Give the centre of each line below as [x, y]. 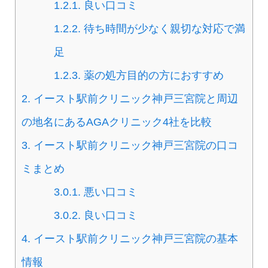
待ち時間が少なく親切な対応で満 [163, 29]
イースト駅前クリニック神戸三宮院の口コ [134, 146]
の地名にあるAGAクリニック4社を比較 [117, 122]
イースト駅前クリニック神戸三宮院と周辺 [134, 99]
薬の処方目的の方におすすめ [153, 76]
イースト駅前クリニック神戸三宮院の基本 [134, 239]
